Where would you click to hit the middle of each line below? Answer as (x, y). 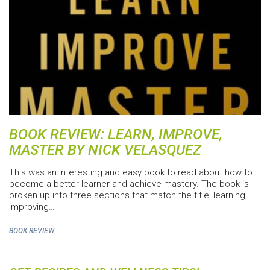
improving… (32, 207)
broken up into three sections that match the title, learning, (128, 196)
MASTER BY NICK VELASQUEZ (105, 150)
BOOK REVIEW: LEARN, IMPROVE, (116, 135)
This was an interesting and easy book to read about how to (131, 173)
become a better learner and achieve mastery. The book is (129, 184)
